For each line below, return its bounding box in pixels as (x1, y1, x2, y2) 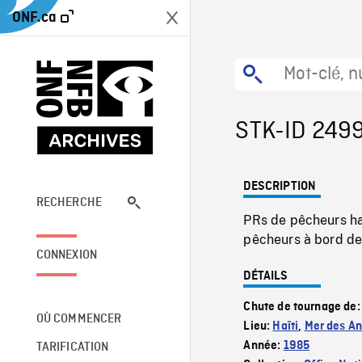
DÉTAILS (243, 270, 288, 283)
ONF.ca (12, 10, 57, 25)
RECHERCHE (36, 196, 103, 209)
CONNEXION (36, 248, 98, 262)
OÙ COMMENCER (36, 312, 122, 326)
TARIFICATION (36, 340, 109, 354)
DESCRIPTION (243, 180, 317, 193)
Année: (243, 339, 284, 352)
